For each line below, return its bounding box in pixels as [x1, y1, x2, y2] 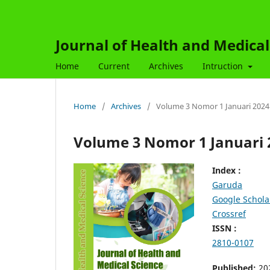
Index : [212, 164, 241, 176]
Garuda [212, 178, 242, 190]
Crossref [212, 207, 246, 219]
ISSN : [212, 222, 237, 234]
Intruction [202, 60, 245, 72]
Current [98, 60, 130, 72]
